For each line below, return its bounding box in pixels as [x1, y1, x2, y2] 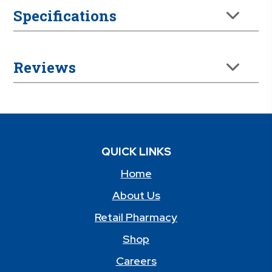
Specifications [13, 6, 117, 26]
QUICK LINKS [101, 144, 171, 159]
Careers [115, 254, 157, 268]
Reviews [13, 58, 76, 78]
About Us [112, 188, 160, 203]
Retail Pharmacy [95, 210, 177, 225]
